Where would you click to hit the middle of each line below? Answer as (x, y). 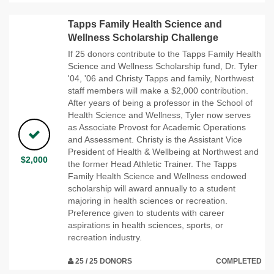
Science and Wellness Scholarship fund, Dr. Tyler (163, 66)
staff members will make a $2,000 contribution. (158, 90)
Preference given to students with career (146, 213)
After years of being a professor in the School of (160, 102)
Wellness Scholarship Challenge (143, 37)
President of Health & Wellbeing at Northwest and (163, 151)
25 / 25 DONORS (103, 261)
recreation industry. (105, 237)
